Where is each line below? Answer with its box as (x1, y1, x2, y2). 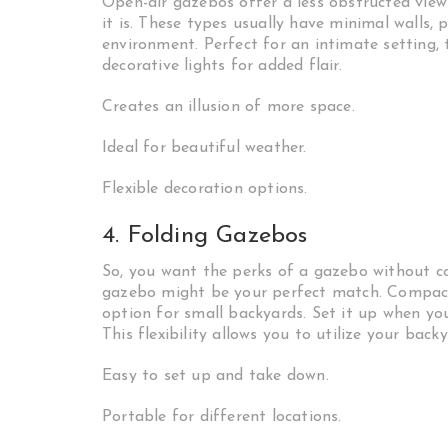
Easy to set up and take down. (102, 368, 329, 384)
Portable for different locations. (102, 409, 342, 425)
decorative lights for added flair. (102, 58, 342, 74)
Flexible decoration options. (102, 181, 308, 197)
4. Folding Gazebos (102, 224, 308, 248)
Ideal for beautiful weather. (102, 140, 307, 156)
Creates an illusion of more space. (102, 99, 355, 115)
